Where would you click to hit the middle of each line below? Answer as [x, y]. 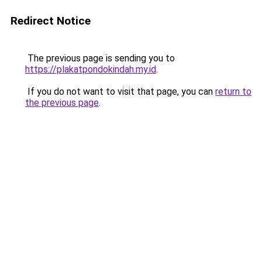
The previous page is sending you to [100, 58]
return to [233, 92]
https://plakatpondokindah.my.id [91, 69]
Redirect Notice [51, 21]
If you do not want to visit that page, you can [120, 92]
